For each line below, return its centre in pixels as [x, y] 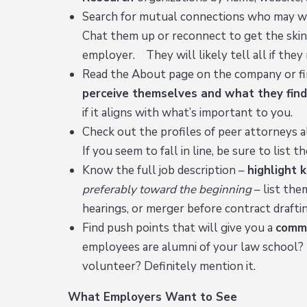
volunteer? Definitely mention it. [169, 267]
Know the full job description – [164, 171]
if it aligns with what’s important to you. [187, 113]
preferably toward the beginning [167, 190]
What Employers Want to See [153, 297]
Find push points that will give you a [179, 228]
